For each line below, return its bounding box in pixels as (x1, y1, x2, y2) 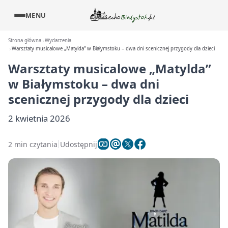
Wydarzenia (45, 37, 72, 44)
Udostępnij (60, 139, 97, 149)
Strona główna (8, 37, 41, 44)
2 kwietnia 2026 (8, 112, 70, 124)
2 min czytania (8, 139, 58, 149)
